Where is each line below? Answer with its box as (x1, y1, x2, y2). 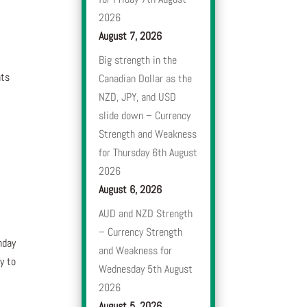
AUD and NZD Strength (99, 206, 193, 221)
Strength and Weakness (99, 127, 197, 142)
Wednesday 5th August (99, 262, 193, 277)
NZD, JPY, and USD (99, 90, 177, 105)
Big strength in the (99, 53, 177, 68)
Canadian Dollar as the (99, 71, 193, 86)
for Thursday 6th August (99, 145, 198, 160)
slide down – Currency (99, 108, 191, 123)
